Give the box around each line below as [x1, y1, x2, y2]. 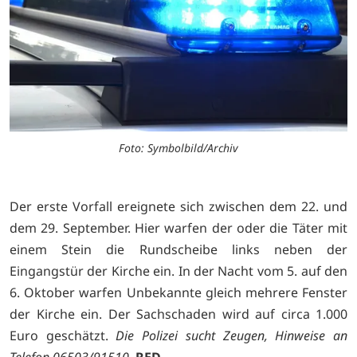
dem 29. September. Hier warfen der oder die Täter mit [10, 219, 347, 237]
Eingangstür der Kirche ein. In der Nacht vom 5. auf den [10, 262, 347, 280]
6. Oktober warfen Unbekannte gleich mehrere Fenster [10, 284, 347, 302]
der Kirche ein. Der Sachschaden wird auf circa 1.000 [10, 305, 347, 324]
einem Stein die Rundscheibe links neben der [10, 241, 347, 259]
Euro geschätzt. [10, 327, 116, 345]
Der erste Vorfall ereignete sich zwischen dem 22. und [10, 198, 347, 216]
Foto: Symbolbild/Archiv [119, 140, 238, 156]
